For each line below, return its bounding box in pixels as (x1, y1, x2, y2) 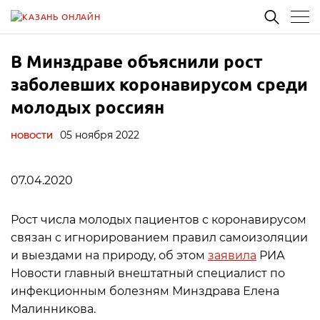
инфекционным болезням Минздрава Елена (11, 284, 279, 298)
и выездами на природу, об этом (11, 249, 208, 262)
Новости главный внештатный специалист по (11, 266, 285, 280)
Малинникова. (11, 302, 96, 316)
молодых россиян (11, 96, 164, 118)
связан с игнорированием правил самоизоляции (11, 231, 308, 244)
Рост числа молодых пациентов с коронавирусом (11, 213, 306, 226)
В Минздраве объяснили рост (11, 50, 263, 72)
